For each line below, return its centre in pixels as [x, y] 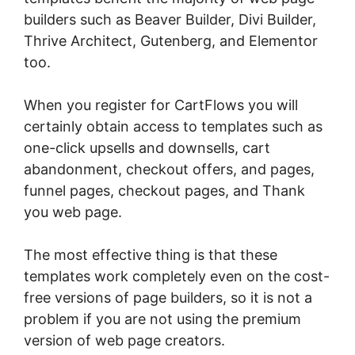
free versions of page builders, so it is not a [168, 298]
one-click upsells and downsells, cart [147, 148]
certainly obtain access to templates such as [173, 127]
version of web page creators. [124, 341]
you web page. [73, 212]
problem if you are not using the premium [162, 319]
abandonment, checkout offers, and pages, [169, 170]
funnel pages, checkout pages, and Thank [164, 191]
